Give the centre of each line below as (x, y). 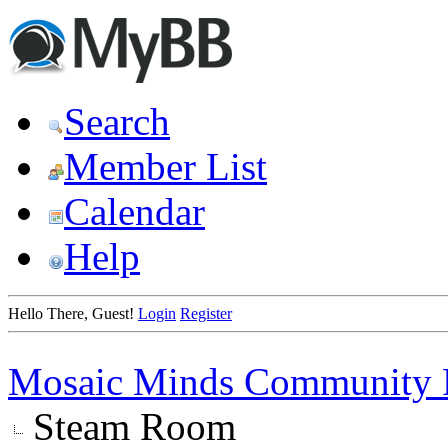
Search (117, 121)
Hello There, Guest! (73, 313)
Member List (165, 166)
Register (206, 313)
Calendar (134, 211)
